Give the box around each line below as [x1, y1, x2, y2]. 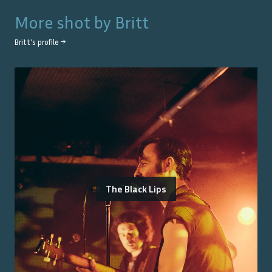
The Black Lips [106, 183, 166, 195]
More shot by [15, 12, 115, 33]
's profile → [30, 38, 66, 47]
